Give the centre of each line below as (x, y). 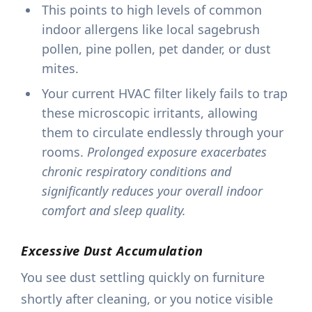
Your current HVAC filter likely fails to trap (165, 94)
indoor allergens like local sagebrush (151, 30)
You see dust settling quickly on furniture (143, 278)
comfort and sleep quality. (114, 211)
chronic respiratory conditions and (137, 172)
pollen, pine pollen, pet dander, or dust (157, 49)
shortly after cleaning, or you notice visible (147, 299)
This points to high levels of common (152, 10)
